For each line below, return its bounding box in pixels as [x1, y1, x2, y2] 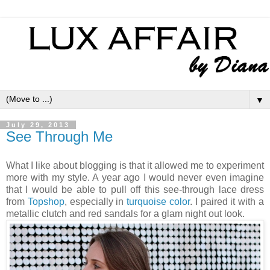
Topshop [27, 196, 64, 207]
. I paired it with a [190, 196, 265, 207]
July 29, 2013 [6, 121, 70, 128]
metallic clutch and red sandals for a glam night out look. [6, 208, 247, 219]
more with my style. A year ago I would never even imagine [6, 172, 264, 183]
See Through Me [6, 128, 113, 145]
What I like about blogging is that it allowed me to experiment [6, 160, 264, 171]
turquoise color [127, 196, 190, 207]
